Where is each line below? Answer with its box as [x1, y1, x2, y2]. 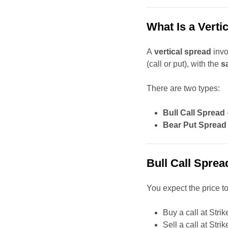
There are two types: [147, 84, 220, 93]
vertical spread [154, 47, 212, 56]
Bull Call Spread [163, 108, 225, 118]
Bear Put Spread [163, 121, 227, 130]
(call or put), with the [147, 60, 221, 69]
